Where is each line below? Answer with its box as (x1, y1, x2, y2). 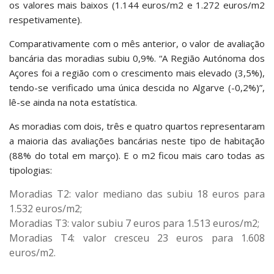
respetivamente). (9, 13, 84, 26)
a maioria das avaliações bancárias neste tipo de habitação (9, 135, 265, 147)
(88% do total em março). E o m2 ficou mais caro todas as (9, 149, 265, 161)
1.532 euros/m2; (9, 202, 82, 215)
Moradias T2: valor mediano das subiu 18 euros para (9, 187, 265, 201)
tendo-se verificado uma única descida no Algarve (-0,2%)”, (9, 81, 265, 94)
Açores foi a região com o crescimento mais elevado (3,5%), (9, 67, 265, 79)
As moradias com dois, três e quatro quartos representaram (9, 120, 265, 132)
